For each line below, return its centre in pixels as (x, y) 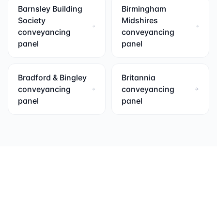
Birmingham (144, 9)
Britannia (139, 77)
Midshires (140, 20)
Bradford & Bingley (52, 77)
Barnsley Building (50, 9)
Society (32, 20)
